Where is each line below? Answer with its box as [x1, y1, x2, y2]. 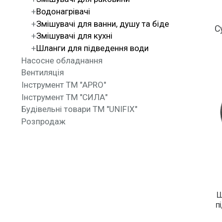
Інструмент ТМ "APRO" [23, 80, 106, 90]
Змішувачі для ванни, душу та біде [36, 18, 169, 29]
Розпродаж [26, 116, 65, 127]
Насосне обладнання [26, 55, 103, 65]
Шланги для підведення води [36, 43, 149, 53]
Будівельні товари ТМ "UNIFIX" [26, 104, 137, 114]
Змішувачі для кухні [36, 31, 112, 41]
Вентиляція [26, 67, 64, 78]
